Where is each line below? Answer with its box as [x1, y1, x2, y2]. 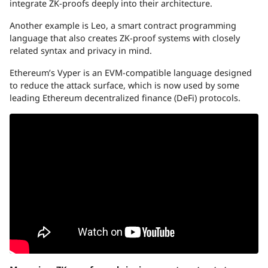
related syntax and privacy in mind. [10, 45, 152, 57]
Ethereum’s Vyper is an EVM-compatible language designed [10, 67, 252, 79]
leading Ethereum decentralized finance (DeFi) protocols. [10, 92, 240, 104]
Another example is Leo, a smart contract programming [10, 20, 236, 32]
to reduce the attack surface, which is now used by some [10, 80, 239, 92]
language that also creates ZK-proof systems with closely [10, 32, 240, 44]
